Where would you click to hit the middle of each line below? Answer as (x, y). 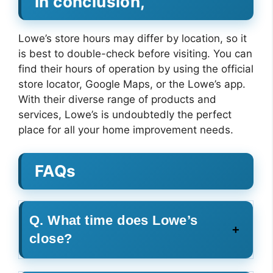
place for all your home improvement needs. (126, 129)
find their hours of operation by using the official (136, 69)
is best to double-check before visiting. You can (135, 53)
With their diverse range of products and (117, 99)
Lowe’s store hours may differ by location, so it (133, 38)
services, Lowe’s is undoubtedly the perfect (125, 114)
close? (51, 239)
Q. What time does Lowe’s (114, 220)
